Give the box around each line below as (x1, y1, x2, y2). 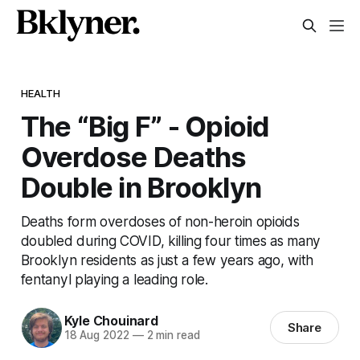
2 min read (143, 329, 200, 342)
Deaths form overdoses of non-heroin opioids (20, 212, 300, 230)
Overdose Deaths (20, 139, 247, 174)
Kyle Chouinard (63, 313, 158, 329)
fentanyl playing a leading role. (20, 270, 208, 288)
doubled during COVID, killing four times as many (20, 231, 321, 249)
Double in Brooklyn (20, 170, 262, 204)
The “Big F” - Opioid (20, 108, 270, 143)
